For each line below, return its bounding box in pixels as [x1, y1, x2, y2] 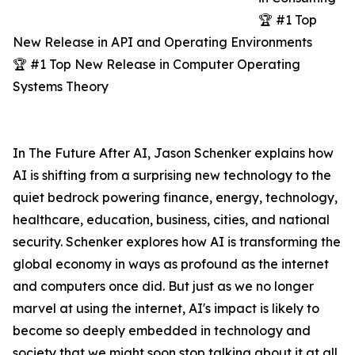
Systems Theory [13, 78, 109, 95]
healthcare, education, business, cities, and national [13, 212, 330, 228]
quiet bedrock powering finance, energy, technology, [13, 189, 338, 206]
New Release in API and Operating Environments [13, 34, 312, 51]
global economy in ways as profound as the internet [13, 256, 329, 273]
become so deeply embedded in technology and [13, 323, 311, 339]
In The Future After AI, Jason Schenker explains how [13, 145, 334, 162]
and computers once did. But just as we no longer [13, 278, 314, 295]
